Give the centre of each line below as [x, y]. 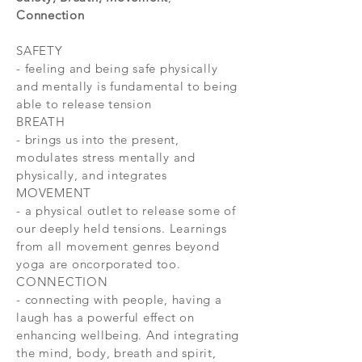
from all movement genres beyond [118, 246]
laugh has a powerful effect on [105, 317]
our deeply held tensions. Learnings [122, 228]
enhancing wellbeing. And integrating [128, 335]
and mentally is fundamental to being [127, 86]
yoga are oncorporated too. [99, 264]
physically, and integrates [92, 175]
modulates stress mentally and [106, 157]
